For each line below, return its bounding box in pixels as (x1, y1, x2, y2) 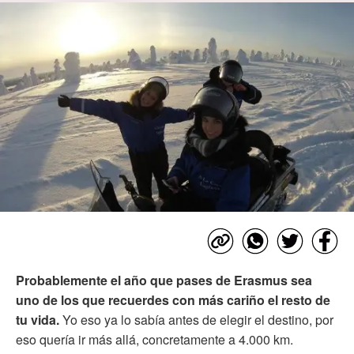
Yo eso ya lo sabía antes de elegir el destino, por (62, 310, 333, 329)
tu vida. (16, 310, 62, 329)
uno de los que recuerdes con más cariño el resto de (16, 290, 330, 309)
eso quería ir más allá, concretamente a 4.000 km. (16, 330, 293, 348)
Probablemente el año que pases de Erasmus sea (16, 270, 312, 289)
